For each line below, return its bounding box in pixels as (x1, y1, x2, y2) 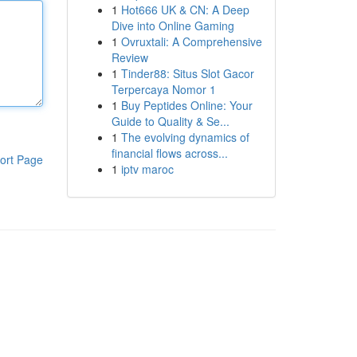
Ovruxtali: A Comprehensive (120, 33, 262, 49)
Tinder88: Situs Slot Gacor (120, 65, 254, 81)
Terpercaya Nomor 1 (111, 81, 216, 97)
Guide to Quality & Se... (111, 113, 229, 129)
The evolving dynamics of (120, 129, 249, 145)
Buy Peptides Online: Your (120, 97, 253, 113)
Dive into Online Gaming (111, 18, 234, 33)
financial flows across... (111, 145, 228, 161)
